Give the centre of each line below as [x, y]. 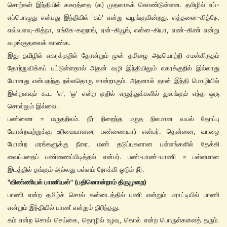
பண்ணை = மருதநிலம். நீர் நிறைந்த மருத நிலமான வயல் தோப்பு [113, 119]
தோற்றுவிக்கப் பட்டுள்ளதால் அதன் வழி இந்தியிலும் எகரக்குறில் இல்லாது [113, 68]
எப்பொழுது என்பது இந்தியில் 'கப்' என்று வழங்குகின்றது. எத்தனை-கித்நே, [113, 17]
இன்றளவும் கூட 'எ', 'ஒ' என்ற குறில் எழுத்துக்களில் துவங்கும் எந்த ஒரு [113, 93]
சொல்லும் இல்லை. [33, 106]
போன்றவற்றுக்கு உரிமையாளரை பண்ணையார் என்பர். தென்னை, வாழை [113, 131]
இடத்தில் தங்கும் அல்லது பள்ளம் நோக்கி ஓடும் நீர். [76, 169]
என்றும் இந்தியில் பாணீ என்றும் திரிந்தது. [64, 207]
